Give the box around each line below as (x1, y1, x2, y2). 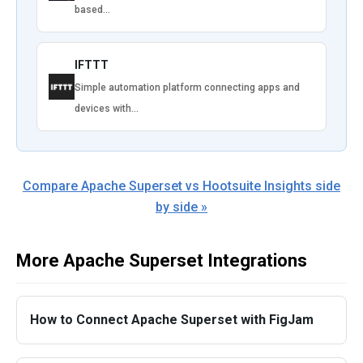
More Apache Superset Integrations (16, 250, 307, 271)
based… (75, 3, 110, 15)
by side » (156, 199, 207, 215)
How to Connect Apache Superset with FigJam (30, 311, 314, 327)
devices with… (75, 102, 139, 114)
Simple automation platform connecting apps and (75, 81, 300, 93)
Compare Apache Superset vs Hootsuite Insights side (23, 177, 340, 194)
